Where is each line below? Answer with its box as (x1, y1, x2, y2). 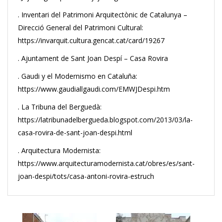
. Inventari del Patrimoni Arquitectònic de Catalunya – (18, 10, 187, 19)
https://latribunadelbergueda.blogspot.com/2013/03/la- (18, 115, 193, 124)
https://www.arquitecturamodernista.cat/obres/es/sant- (18, 159, 195, 168)
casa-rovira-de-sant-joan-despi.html (18, 128, 132, 137)
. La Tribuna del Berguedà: (18, 102, 102, 111)
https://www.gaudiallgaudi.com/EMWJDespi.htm (18, 84, 170, 94)
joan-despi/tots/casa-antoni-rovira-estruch (18, 171, 154, 181)
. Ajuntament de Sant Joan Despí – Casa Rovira (18, 54, 168, 63)
